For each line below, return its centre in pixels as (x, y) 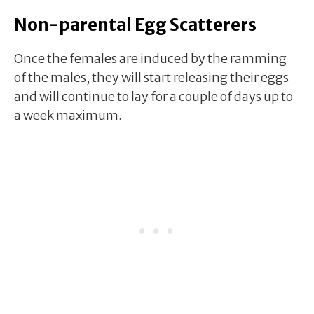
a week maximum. (68, 115)
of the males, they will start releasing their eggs (151, 77)
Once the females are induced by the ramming (150, 58)
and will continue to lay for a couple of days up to (153, 96)
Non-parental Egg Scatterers (135, 25)
